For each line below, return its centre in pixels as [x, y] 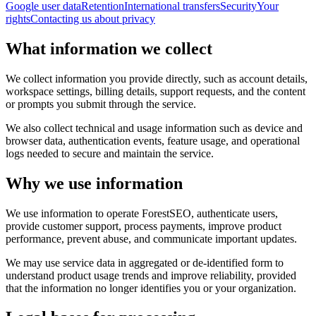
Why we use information [94, 183]
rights [18, 18]
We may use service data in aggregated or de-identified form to [145, 262]
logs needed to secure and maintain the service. [110, 153]
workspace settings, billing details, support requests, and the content [156, 91]
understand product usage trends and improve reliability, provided [151, 275]
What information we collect [109, 48]
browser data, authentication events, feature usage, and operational [153, 140]
